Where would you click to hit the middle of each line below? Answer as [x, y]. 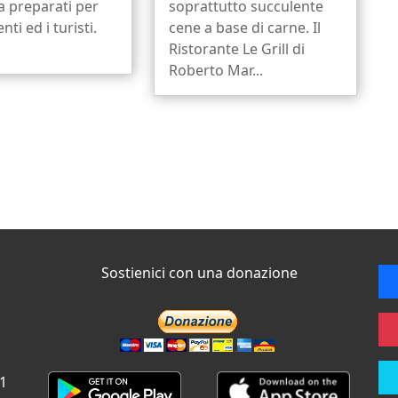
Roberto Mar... [215, 71]
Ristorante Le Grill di [236, 49]
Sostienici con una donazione [199, 273]
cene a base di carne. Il [244, 28]
